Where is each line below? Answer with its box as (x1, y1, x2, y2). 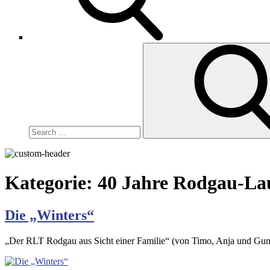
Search (28, 42, 54, 52)
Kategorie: (5, 172, 98, 194)
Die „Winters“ (5, 207, 94, 223)
